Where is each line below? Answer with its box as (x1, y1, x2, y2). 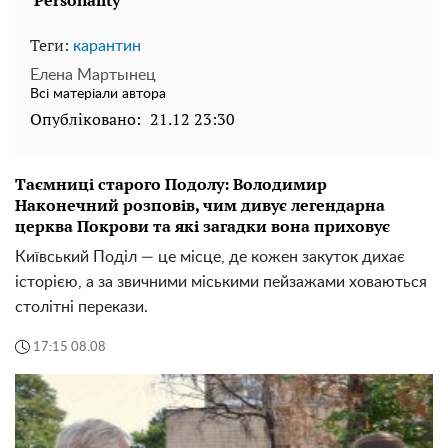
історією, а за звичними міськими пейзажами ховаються (15, 274, 427, 291)
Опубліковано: (30, 108, 141, 131)
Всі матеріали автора (30, 87, 166, 102)
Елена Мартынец (30, 67, 156, 84)
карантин (73, 38, 141, 55)
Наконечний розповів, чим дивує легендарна (15, 194, 385, 217)
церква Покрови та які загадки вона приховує (15, 215, 390, 238)
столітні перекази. (15, 299, 148, 316)
